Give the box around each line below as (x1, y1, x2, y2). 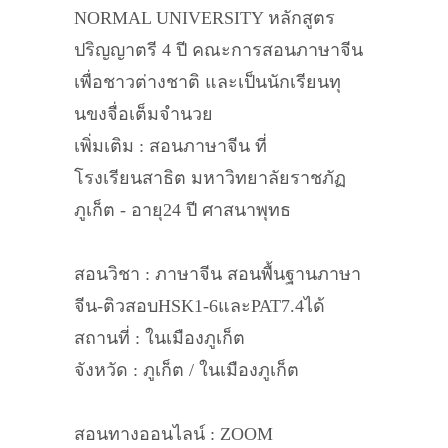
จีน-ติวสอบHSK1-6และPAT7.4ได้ (74, 296, 325, 316)
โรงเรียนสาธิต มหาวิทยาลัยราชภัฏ (74, 168, 346, 188)
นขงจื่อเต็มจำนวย (74, 104, 213, 124)
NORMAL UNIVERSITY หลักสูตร (74, 8, 335, 28)
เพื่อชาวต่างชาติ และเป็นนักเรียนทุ (74, 72, 341, 92)
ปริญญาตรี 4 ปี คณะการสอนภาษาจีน (74, 40, 363, 60)
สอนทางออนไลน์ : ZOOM (74, 424, 273, 444)
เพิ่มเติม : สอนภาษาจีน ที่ (74, 136, 267, 156)
